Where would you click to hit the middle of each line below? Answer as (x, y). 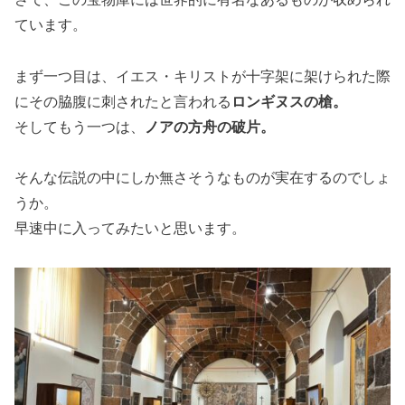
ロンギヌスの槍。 (289, 101)
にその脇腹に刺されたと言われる (123, 101)
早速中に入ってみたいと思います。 (130, 229)
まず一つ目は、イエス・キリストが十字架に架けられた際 (202, 76)
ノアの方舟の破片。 (210, 127)
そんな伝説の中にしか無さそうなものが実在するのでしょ (202, 178)
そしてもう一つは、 (80, 127)
